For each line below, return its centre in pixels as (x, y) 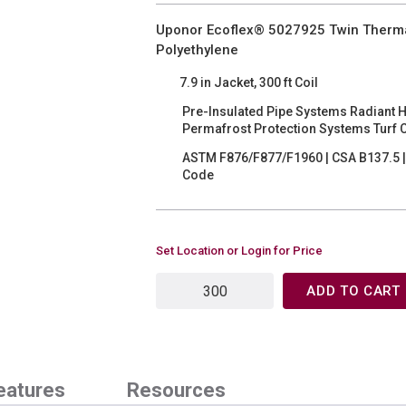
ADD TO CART (353, 291)
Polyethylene (197, 50)
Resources (176, 390)
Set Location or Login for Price (239, 251)
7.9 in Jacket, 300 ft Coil (249, 82)
